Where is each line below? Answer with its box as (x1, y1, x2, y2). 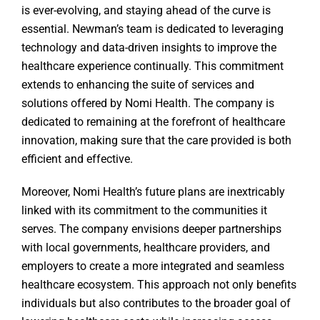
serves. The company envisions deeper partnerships (21, 222, 281, 236)
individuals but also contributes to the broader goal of (21, 296, 291, 311)
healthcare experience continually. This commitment (21, 59, 284, 74)
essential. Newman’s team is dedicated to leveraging (21, 22, 284, 36)
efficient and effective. (21, 152, 136, 166)
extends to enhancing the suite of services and (21, 78, 254, 92)
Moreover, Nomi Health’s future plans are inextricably (21, 185, 285, 199)
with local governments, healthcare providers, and (21, 241, 270, 255)
